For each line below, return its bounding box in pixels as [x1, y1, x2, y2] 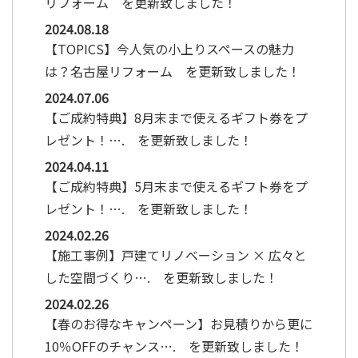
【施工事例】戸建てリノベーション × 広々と [45, 245, 307, 265]
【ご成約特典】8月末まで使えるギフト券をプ [45, 107, 308, 127]
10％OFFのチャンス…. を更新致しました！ [45, 336, 304, 356]
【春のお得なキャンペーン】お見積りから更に [45, 313, 312, 333]
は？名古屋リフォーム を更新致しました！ [45, 61, 300, 81]
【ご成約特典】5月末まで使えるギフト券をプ [45, 176, 308, 196]
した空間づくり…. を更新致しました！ [45, 267, 278, 287]
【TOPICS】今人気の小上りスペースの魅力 [45, 38, 294, 58]
